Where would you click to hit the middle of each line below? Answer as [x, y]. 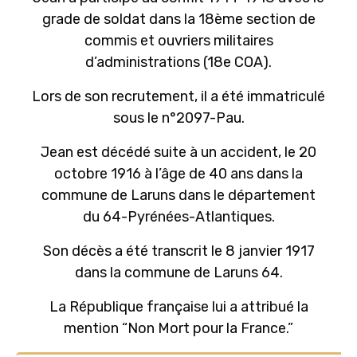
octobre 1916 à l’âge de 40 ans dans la [178, 174]
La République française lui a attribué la [178, 307]
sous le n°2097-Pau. [178, 118]
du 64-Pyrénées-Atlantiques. [178, 217]
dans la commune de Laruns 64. [178, 273]
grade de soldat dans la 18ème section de [178, 19]
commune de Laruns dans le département [178, 195]
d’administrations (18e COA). [178, 62]
